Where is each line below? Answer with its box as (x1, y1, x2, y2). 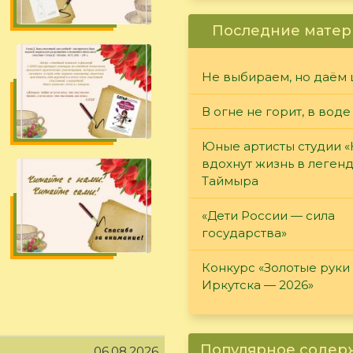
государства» (202, 225, 287, 240)
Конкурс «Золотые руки (202, 259, 350, 275)
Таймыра (202, 173, 258, 188)
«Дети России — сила (202, 207, 335, 223)
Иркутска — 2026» (202, 277, 314, 292)
